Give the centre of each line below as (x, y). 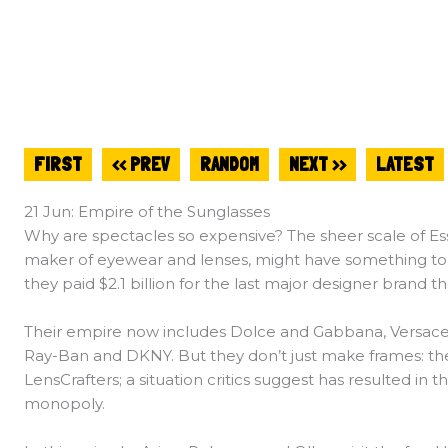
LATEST (405, 164)
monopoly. (66, 404)
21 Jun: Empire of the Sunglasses (147, 212)
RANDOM (229, 164)
